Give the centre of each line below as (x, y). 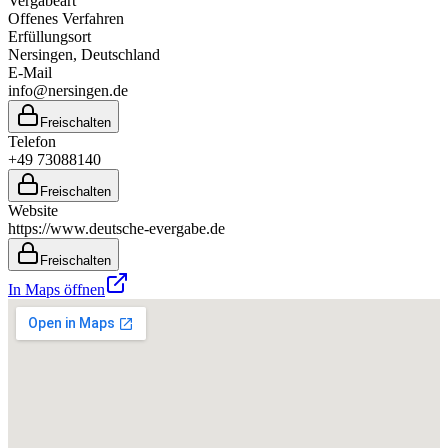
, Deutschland (116, 54)
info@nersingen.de (68, 90)
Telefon (32, 141)
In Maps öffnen (56, 289)
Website (33, 210)
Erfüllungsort (49, 36)
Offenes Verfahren (66, 18)
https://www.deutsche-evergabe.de (116, 228)
